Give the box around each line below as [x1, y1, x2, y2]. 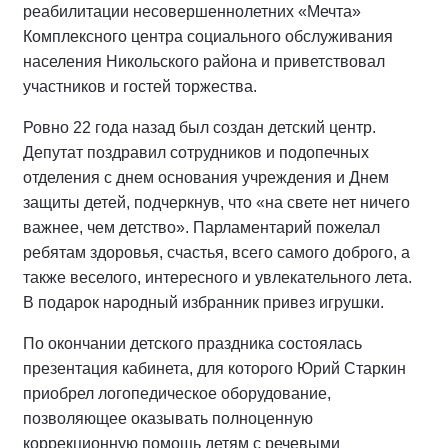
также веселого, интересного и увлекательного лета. [23, 269, 412, 286]
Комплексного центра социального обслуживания [23, 28, 393, 45]
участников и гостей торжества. [23, 78, 257, 95]
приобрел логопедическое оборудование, [23, 385, 331, 402]
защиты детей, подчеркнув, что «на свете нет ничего [23, 194, 410, 211]
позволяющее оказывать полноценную [23, 410, 313, 427]
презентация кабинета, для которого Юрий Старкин [23, 360, 406, 377]
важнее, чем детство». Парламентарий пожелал [23, 219, 380, 236]
